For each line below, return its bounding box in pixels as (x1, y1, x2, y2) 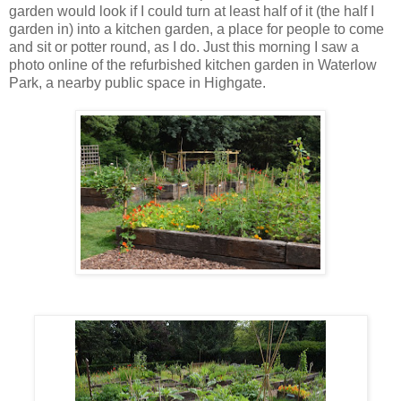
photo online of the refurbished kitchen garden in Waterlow (9, 56, 377, 73)
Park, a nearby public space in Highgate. (9, 74, 266, 90)
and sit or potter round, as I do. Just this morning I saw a (9, 38, 359, 55)
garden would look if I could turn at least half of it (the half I (9, 3, 374, 19)
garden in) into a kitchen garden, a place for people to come (9, 21, 384, 37)
